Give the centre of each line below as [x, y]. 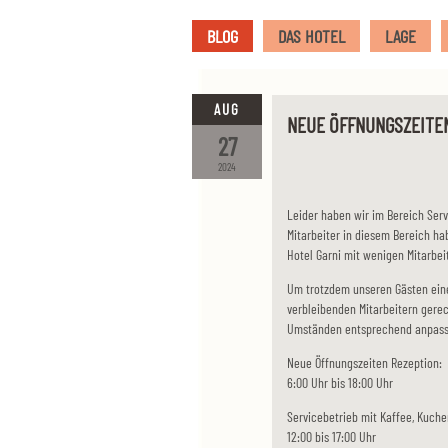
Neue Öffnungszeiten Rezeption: [364, 362]
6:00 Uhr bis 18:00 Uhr [340, 382]
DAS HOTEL [311, 36]
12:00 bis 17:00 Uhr [331, 436]
